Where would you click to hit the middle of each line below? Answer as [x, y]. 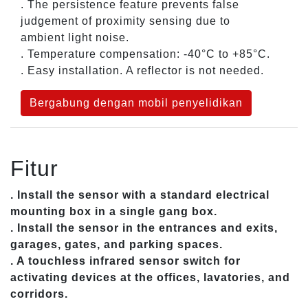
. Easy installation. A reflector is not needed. [142, 70]
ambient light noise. [75, 37]
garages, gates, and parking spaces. [117, 244]
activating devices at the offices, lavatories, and [150, 277]
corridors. [39, 294]
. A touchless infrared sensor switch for [125, 261]
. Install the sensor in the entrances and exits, [144, 228]
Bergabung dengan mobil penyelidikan [136, 102]
